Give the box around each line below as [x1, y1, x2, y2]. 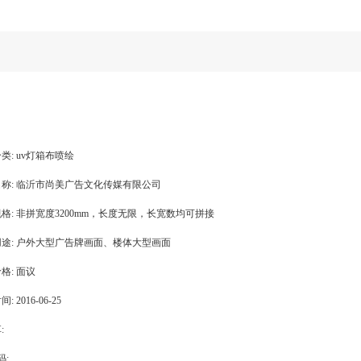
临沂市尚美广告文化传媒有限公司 [16, 179, 161, 190]
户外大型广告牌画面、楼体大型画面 [16, 237, 171, 248]
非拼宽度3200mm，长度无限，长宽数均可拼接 [16, 208, 214, 219]
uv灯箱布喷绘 [16, 150, 74, 161]
